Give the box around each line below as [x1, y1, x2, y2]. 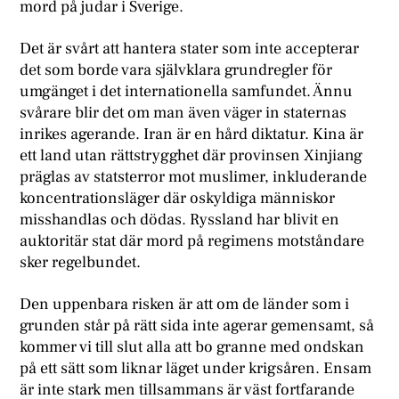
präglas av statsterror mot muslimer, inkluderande [20, 166, 368, 187]
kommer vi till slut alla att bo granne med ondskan [20, 337, 365, 358]
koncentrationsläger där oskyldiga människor [20, 187, 336, 208]
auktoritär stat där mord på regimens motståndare [20, 230, 365, 251]
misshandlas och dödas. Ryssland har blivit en [20, 208, 340, 230]
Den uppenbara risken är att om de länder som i [20, 294, 350, 315]
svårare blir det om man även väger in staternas [20, 102, 347, 123]
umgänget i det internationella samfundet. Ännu [20, 80, 354, 102]
